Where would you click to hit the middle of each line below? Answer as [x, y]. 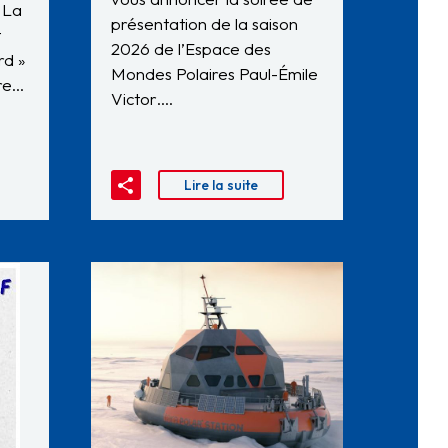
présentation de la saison [204, 24]
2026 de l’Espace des [191, 49]
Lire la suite [221, 185]
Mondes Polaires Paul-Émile [214, 74]
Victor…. [142, 99]
